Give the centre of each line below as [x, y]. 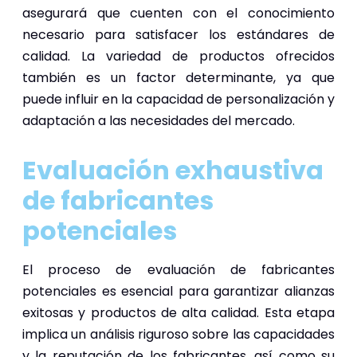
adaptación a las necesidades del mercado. [159, 120]
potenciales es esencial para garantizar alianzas [178, 291]
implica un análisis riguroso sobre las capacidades [178, 334]
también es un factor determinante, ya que [178, 77]
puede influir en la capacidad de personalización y [178, 99]
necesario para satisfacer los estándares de [178, 34]
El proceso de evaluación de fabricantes [178, 269]
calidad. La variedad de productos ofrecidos [178, 56]
